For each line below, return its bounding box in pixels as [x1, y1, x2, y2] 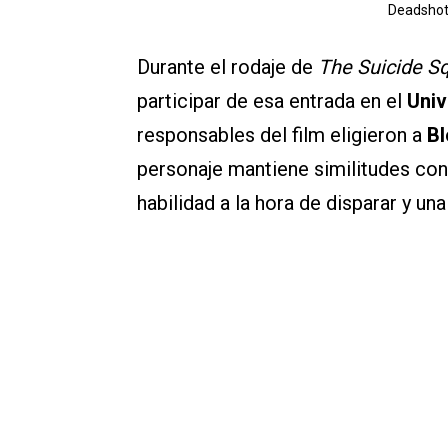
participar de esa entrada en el [137, 89, 407, 114]
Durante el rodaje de [137, 55, 318, 80]
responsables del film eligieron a [137, 123, 427, 148]
